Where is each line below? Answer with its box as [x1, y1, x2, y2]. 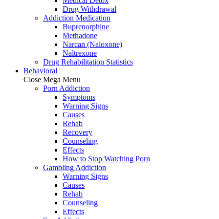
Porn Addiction [43, 84, 90, 92]
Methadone [63, 31, 97, 40]
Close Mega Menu [23, 75, 81, 84]
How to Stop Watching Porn [63, 154, 150, 163]
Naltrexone [63, 49, 97, 57]
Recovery [63, 128, 92, 136]
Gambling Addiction [43, 163, 106, 172]
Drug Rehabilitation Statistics [43, 58, 133, 66]
